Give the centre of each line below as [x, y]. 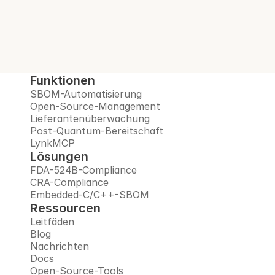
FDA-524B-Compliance [83, 170]
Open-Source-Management [95, 106]
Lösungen [59, 157]
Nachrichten [60, 246]
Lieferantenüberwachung [90, 118]
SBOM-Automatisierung [86, 94]
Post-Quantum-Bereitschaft [97, 131]
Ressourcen [65, 208]
